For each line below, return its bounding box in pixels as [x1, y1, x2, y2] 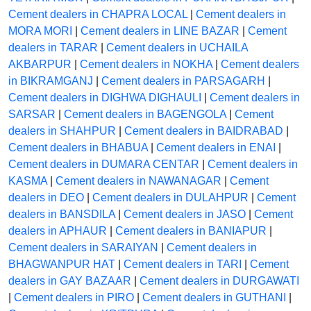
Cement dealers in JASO [124, 208, 246, 221]
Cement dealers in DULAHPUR [92, 192, 249, 204]
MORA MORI [8, 25, 72, 37]
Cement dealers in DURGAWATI [140, 275, 299, 287]
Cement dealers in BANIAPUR [115, 225, 267, 237]
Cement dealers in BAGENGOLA [64, 108, 226, 121]
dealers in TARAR [8, 42, 98, 54]
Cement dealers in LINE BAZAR [81, 25, 239, 37]
